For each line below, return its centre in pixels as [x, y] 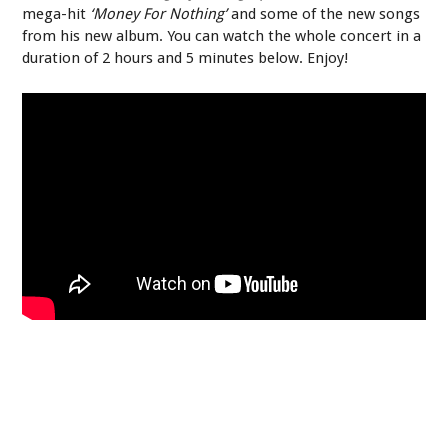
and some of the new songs [324, 13]
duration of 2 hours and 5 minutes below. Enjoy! [185, 57]
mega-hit [56, 13]
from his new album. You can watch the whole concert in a [222, 35]
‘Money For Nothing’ [159, 13]
